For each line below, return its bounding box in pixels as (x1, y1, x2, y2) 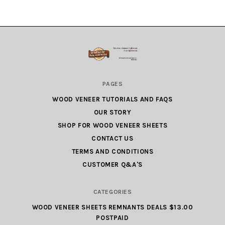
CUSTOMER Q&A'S (82, 160, 143, 168)
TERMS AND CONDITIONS (71, 147, 154, 155)
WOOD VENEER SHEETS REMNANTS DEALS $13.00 (32, 203, 193, 211)
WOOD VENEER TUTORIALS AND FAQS (52, 95, 173, 103)
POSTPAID (96, 213, 129, 221)
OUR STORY (93, 108, 132, 116)
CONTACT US (91, 134, 134, 142)
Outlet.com (15, 116, 68, 128)
